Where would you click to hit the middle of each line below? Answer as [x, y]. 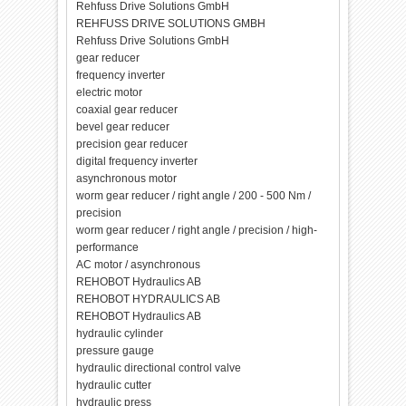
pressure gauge [116, 351]
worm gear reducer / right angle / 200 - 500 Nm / [194, 196]
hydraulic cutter [114, 385]
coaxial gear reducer [127, 110]
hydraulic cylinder [120, 333]
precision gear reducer [132, 144]
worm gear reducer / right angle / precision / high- [197, 230]
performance [108, 247]
